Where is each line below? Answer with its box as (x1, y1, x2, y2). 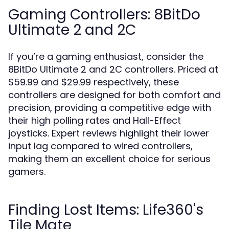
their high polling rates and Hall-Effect (8, 114, 181, 127)
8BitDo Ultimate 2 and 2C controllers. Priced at (8, 63, 218, 76)
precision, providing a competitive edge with (8, 101, 211, 114)
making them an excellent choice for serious (8, 152, 211, 165)
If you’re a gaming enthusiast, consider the (8, 50, 203, 63)
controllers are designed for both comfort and (8, 88, 221, 101)
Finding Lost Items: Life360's (8, 200, 203, 220)
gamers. (8, 165, 45, 178)
